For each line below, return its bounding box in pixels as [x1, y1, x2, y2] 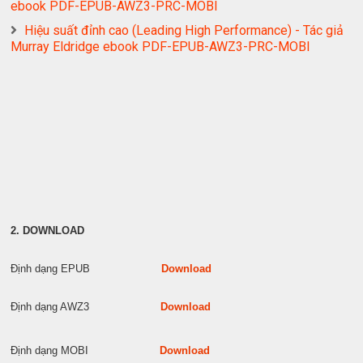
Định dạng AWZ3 [11, 301, 161, 314]
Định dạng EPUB [11, 263, 162, 275]
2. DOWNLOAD [11, 224, 85, 237]
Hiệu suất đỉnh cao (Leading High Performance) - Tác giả [24, 23, 344, 39]
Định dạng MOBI [11, 344, 160, 357]
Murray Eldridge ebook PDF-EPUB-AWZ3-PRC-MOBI [11, 39, 311, 55]
